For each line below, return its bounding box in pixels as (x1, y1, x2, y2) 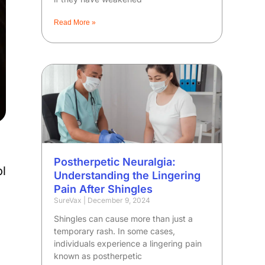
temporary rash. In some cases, (54, 226, 176, 237)
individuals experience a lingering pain (54, 238, 202, 249)
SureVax (54, 196, 84, 205)
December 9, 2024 (86, 196, 151, 205)
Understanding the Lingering (54, 169, 201, 182)
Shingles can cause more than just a (54, 214, 193, 224)
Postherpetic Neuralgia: (54, 156, 176, 169)
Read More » (54, 18, 96, 27)
